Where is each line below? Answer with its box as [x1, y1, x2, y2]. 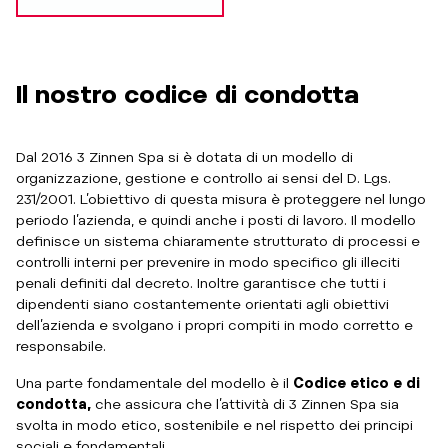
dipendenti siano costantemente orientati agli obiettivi [16, 295, 389, 312]
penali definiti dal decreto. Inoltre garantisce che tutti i [16, 274, 386, 291]
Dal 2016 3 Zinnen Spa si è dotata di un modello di [16, 148, 353, 165]
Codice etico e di [293, 374, 420, 391]
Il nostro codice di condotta [16, 78, 359, 109]
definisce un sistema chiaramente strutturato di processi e [16, 232, 420, 249]
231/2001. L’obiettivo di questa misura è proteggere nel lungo [16, 190, 426, 207]
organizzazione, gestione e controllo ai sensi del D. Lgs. [16, 169, 391, 186]
